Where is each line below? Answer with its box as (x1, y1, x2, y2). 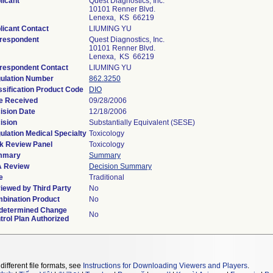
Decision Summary (89, 162, 152, 171)
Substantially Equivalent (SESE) (89, 118, 195, 127)
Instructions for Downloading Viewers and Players (83, 261, 247, 270)
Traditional (89, 173, 124, 182)
